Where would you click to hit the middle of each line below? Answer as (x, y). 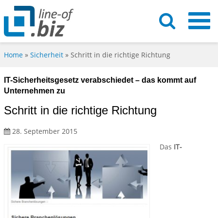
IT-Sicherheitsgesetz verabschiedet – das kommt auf (100, 80)
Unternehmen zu (35, 91)
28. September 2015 (44, 131)
